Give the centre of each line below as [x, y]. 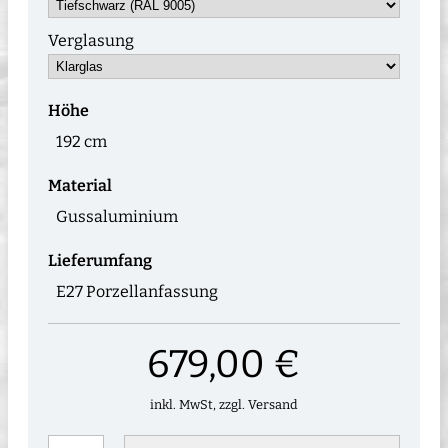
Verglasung [91, 40]
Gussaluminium [117, 216]
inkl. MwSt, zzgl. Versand [224, 404]
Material [80, 185]
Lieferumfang [100, 260]
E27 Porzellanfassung [137, 291]
